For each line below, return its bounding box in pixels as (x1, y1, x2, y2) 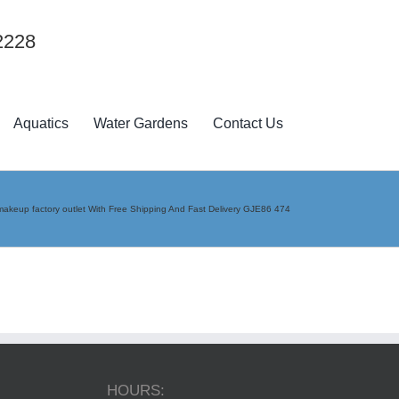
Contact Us (213, 116, 284, 132)
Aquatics (13, 116, 69, 132)
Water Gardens (94, 116, 189, 132)
